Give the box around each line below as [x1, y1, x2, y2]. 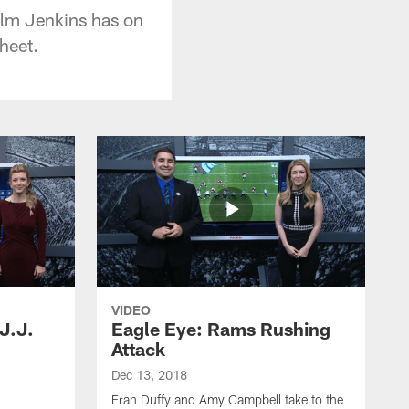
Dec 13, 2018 [111, 366, 187, 383]
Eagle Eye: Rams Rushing [111, 317, 330, 340]
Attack [111, 337, 165, 360]
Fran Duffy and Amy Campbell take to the [111, 391, 343, 407]
